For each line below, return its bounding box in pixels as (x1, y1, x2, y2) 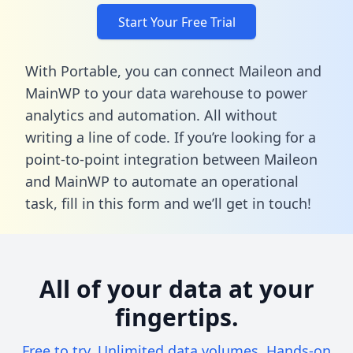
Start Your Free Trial (117, 13, 236, 31)
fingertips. (114, 300, 239, 333)
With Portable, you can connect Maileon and (25, 61, 321, 80)
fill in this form (61, 193, 160, 213)
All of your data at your (39, 272, 314, 305)
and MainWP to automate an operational (25, 171, 299, 191)
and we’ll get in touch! (160, 193, 311, 213)
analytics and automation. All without (25, 105, 277, 124)
